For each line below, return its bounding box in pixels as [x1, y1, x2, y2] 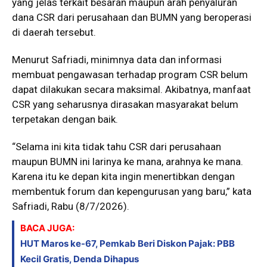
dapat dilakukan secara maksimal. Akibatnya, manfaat [12, 83, 251, 95]
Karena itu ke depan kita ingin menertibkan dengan [12, 170, 235, 182]
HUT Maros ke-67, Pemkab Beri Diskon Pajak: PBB [20, 237, 235, 249]
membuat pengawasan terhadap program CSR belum [12, 68, 248, 80]
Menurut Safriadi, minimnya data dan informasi [12, 53, 222, 66]
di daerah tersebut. [12, 26, 96, 38]
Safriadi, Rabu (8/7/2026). [12, 200, 129, 212]
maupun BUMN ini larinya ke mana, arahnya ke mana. [12, 155, 243, 167]
